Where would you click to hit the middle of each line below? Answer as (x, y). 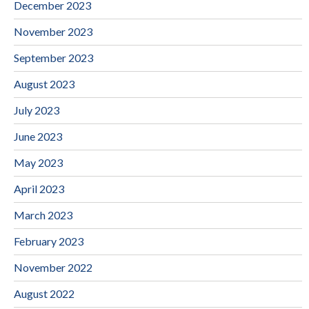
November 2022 (53, 267)
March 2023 (43, 215)
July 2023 (37, 110)
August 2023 (44, 83)
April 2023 (39, 188)
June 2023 (38, 136)
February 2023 (49, 241)
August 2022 (44, 293)
